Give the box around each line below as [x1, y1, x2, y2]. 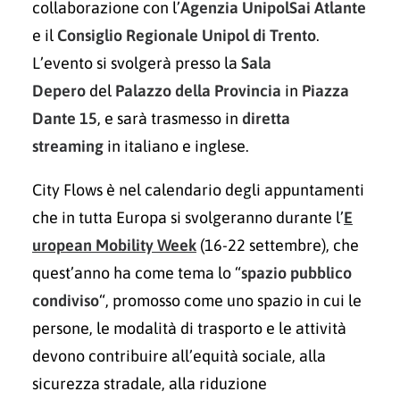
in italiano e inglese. [104, 137, 249, 155]
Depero [32, 81, 86, 100]
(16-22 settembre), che [196, 236, 359, 254]
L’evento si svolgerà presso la [32, 54, 241, 72]
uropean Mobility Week [32, 236, 196, 254]
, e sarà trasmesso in [97, 109, 238, 128]
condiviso [32, 291, 99, 310]
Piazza [302, 81, 349, 100]
